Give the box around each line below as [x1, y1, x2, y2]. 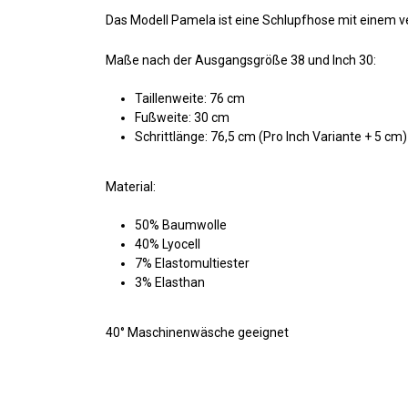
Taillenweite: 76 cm [135, 90, 245, 106]
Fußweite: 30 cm [135, 109, 229, 125]
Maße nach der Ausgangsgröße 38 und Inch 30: [106, 52, 376, 67]
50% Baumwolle [135, 217, 227, 232]
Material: [106, 178, 156, 194]
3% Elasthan [135, 274, 205, 290]
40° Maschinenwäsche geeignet [106, 324, 289, 340]
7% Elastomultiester [135, 255, 250, 270]
